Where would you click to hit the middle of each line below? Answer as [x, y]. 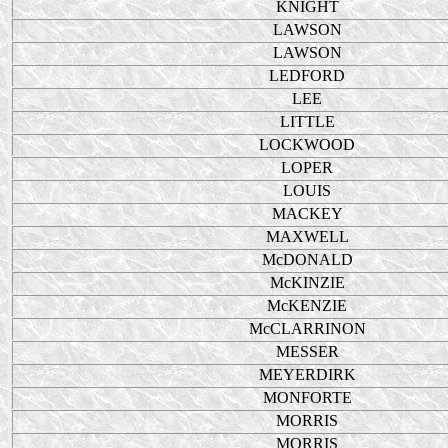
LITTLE [307, 121]
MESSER [307, 351]
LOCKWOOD [307, 144]
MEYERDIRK [307, 374]
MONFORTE [307, 397]
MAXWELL [307, 236]
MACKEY [307, 213]
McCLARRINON [307, 328]
